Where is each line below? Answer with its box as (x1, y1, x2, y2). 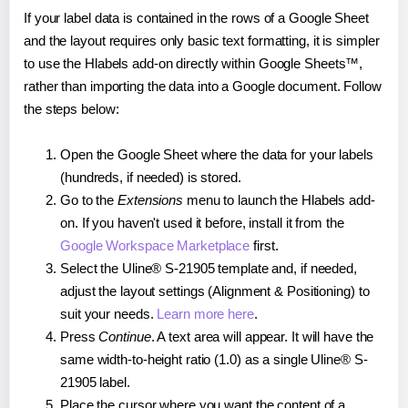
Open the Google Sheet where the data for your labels (60, 147, 373, 163)
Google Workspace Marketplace (60, 238, 250, 254)
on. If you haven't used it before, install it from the (60, 215, 344, 231)
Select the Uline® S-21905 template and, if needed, (60, 260, 357, 277)
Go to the (60, 192, 117, 209)
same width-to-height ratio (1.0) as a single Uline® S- (60, 352, 368, 368)
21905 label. (60, 374, 130, 391)
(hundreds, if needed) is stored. (60, 169, 241, 186)
